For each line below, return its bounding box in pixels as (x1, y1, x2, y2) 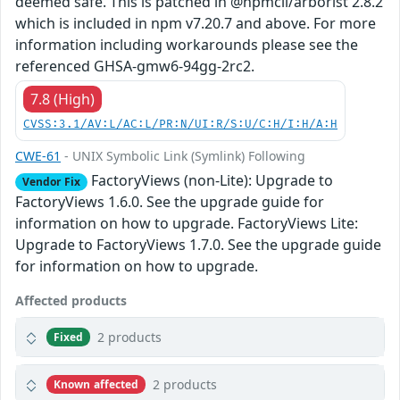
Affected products (15, 292, 127, 310)
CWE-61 (15, 146, 61, 164)
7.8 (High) (30, 88, 95, 109)
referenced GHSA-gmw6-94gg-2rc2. (15, 55, 254, 76)
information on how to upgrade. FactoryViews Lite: (15, 213, 358, 234)
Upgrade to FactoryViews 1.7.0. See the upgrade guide (15, 235, 381, 255)
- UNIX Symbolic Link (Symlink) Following (61, 146, 305, 164)
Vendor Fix (21, 173, 80, 189)
